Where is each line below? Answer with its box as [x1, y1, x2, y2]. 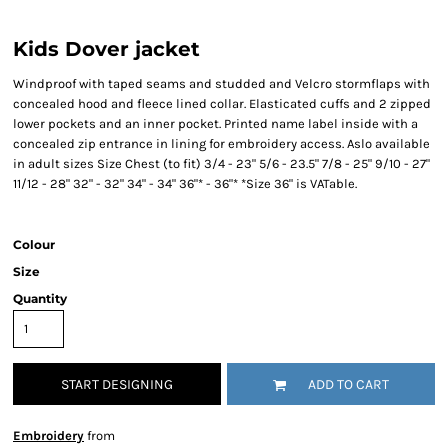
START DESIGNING [61, 376, 173, 394]
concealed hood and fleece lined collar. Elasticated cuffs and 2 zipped [13, 96, 431, 111]
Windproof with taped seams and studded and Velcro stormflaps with [13, 76, 430, 91]
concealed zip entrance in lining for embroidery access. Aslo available [13, 136, 430, 151]
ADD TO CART [308, 376, 389, 394]
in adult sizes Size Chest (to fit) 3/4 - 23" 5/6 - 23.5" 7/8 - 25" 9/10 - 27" [13, 156, 430, 171]
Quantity [13, 291, 67, 306]
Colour [13, 237, 55, 252]
